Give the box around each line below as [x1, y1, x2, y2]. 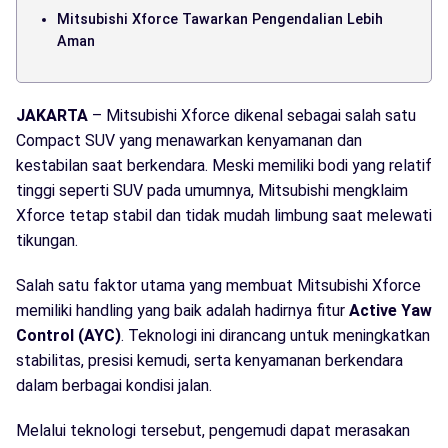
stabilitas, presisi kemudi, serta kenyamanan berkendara [16, 350, 403, 370]
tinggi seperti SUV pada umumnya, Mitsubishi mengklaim [16, 180, 408, 200]
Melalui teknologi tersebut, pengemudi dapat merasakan [16, 420, 410, 440]
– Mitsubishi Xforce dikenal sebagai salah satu [88, 105, 416, 125]
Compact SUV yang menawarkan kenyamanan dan [16, 130, 362, 150]
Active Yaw [349, 300, 432, 320]
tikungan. [16, 230, 78, 250]
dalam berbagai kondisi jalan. [16, 375, 212, 395]
